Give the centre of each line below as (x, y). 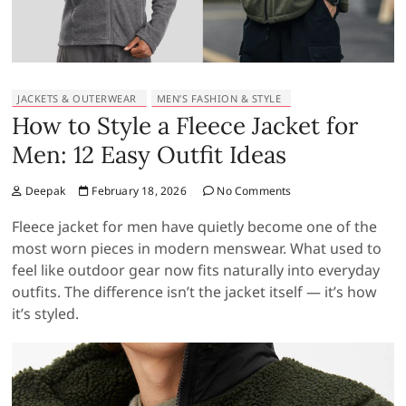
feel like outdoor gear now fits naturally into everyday (196, 271)
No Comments (253, 191)
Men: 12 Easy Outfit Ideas (150, 155)
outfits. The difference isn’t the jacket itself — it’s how (195, 292)
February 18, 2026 (138, 191)
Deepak (44, 191)
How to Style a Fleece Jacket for (185, 126)
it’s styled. (46, 314)
